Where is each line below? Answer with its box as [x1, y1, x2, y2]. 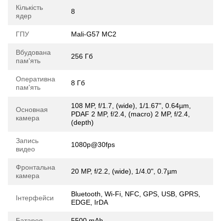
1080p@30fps [71, 141, 115, 149]
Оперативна [16, 75, 55, 83]
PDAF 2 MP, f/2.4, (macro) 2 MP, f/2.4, [71, 110, 190, 118]
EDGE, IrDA [71, 198, 108, 207]
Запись [16, 137, 38, 145]
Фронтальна [16, 163, 55, 172]
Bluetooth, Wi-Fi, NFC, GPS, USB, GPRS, [71, 190, 200, 198]
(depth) [71, 118, 94, 127]
